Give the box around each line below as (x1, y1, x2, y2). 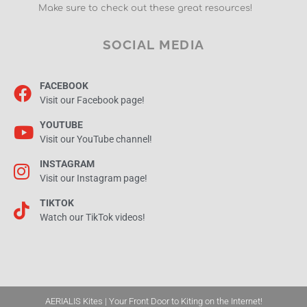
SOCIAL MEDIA (102, 37, 205, 53)
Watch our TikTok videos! (39, 212, 145, 224)
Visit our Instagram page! (39, 173, 147, 185)
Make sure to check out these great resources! (38, 3, 252, 13)
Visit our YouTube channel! (39, 134, 152, 146)
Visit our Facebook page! (39, 95, 145, 107)
